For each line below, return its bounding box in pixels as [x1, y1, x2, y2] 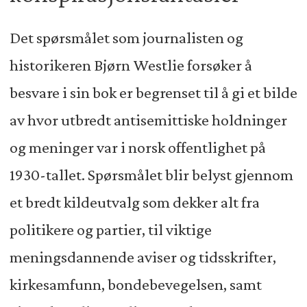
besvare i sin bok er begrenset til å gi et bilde [9, 84, 297, 102]
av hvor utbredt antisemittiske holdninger [9, 111, 287, 130]
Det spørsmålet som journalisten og [9, 29, 243, 47]
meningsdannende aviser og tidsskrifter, [9, 248, 276, 267]
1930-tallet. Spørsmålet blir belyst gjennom [9, 166, 293, 184]
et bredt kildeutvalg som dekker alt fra [9, 193, 260, 212]
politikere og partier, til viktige [9, 221, 212, 239]
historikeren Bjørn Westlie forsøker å [9, 56, 252, 75]
